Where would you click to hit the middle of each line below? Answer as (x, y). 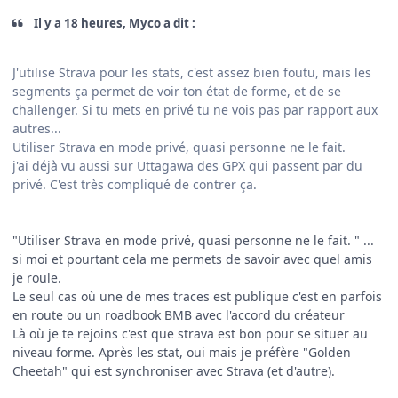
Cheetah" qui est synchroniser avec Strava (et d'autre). (174, 370)
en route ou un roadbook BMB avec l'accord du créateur (179, 314)
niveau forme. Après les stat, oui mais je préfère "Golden (182, 352)
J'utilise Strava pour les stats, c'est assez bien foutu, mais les (192, 72)
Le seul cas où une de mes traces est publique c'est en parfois (197, 296)
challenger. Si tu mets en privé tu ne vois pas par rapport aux (195, 109)
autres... (39, 128)
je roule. (37, 277)
